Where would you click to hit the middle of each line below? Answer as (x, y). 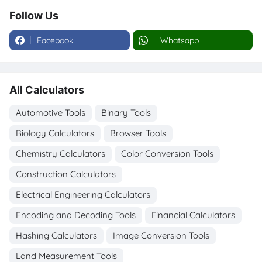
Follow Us (34, 16)
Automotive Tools (51, 113)
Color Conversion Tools (167, 154)
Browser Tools (138, 133)
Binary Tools (126, 113)
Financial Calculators (193, 215)
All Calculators (47, 90)
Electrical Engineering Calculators (83, 195)
